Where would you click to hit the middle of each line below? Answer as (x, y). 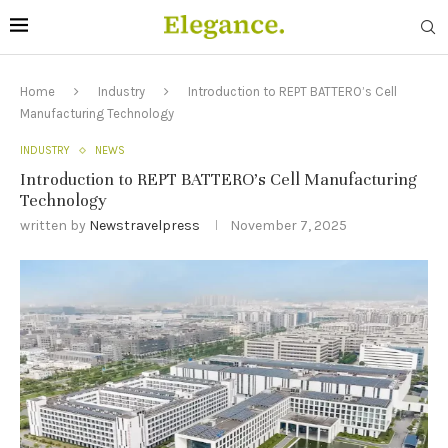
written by (54, 225)
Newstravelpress (144, 225)
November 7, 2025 (288, 225)
